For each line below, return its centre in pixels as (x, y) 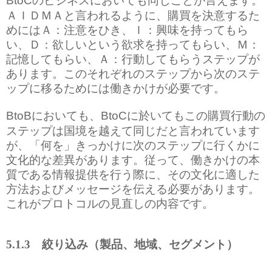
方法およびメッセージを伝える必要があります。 (133, 188)
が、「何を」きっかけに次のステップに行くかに (133, 144)
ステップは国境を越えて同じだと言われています (133, 130)
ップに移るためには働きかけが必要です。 (116, 87)
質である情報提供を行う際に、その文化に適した (133, 174)
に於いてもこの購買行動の (196, 115)
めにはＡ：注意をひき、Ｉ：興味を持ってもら (127, 29)
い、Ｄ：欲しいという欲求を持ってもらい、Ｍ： (133, 44)
